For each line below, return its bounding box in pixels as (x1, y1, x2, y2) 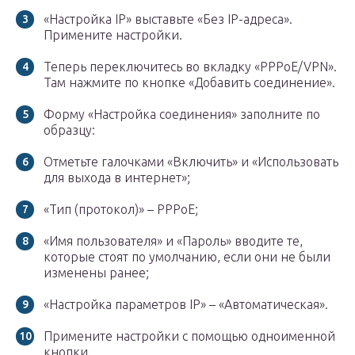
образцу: (44, 123, 95, 138)
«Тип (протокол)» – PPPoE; (44, 202, 198, 217)
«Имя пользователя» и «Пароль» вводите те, (44, 234, 303, 249)
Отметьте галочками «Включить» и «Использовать (44, 155, 338, 170)
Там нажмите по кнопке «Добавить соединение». (44, 75, 335, 90)
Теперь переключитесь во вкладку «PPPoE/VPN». (44, 59, 337, 74)
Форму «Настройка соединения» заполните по (44, 107, 320, 122)
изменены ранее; (44, 265, 149, 281)
